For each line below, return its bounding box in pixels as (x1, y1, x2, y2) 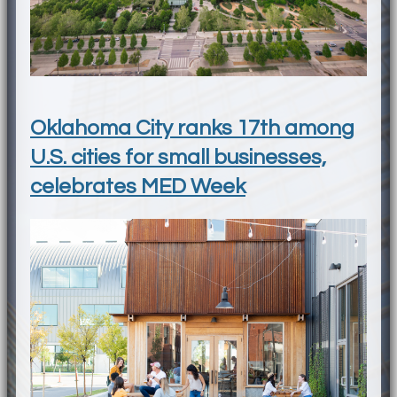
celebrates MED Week (30, 175, 245, 198)
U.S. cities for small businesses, (30, 146, 326, 169)
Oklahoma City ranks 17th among (30, 117, 354, 140)
